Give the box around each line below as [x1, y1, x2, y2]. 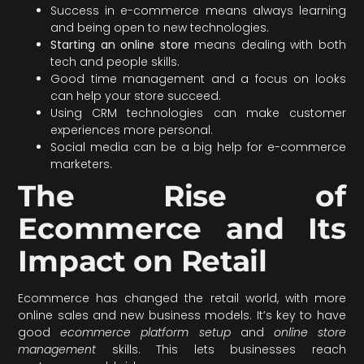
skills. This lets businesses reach [96, 341, 346, 358]
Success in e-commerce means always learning [50, 2, 346, 19]
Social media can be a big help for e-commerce [50, 139, 346, 156]
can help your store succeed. [50, 88, 222, 105]
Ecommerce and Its [18, 210, 346, 247]
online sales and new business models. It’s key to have [18, 307, 346, 324]
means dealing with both [188, 37, 346, 54]
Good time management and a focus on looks [50, 71, 346, 88]
